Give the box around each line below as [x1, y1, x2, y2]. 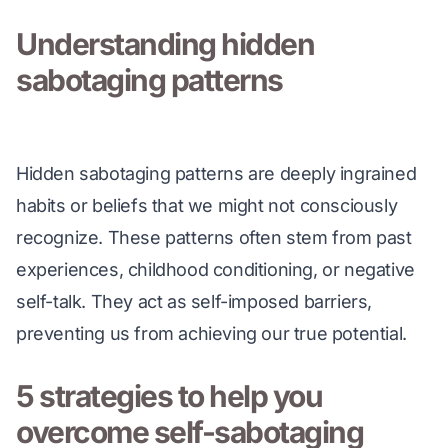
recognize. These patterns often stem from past [16, 227, 417, 248]
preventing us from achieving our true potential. [16, 323, 407, 344]
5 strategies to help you [16, 378, 322, 414]
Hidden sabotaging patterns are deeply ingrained [16, 163, 421, 184]
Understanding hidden [16, 26, 314, 62]
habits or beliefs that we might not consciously [16, 195, 402, 216]
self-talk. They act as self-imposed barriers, [16, 291, 377, 312]
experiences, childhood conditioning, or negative [16, 259, 420, 280]
